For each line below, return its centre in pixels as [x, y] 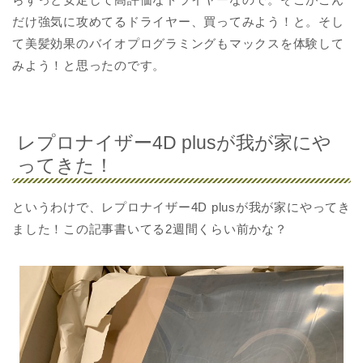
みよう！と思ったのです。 [89, 66]
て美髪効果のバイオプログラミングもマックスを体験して [178, 44]
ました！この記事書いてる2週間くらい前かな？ [150, 228]
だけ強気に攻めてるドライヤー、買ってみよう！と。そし [178, 22]
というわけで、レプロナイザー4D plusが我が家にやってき [181, 207]
